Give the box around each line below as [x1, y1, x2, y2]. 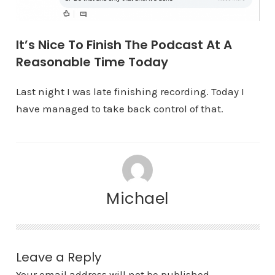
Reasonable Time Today [15, 53, 168, 71]
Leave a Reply [15, 249, 101, 266]
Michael [106, 187, 169, 210]
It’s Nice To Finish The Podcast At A [15, 36, 232, 54]
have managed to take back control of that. [15, 103, 223, 115]
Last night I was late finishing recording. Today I [15, 85, 244, 98]
